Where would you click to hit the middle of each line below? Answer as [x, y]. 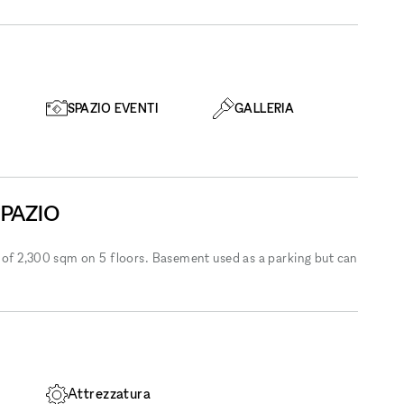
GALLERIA [264, 108]
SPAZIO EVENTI [113, 108]
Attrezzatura [109, 393]
